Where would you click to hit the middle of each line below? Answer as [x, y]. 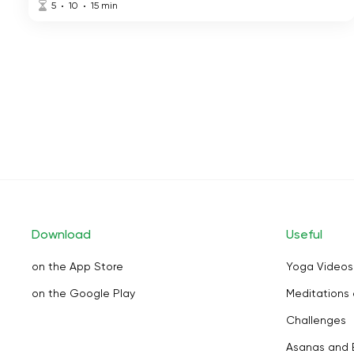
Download [61, 234]
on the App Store [77, 266]
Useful [304, 234]
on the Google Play [83, 293]
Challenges [316, 320]
